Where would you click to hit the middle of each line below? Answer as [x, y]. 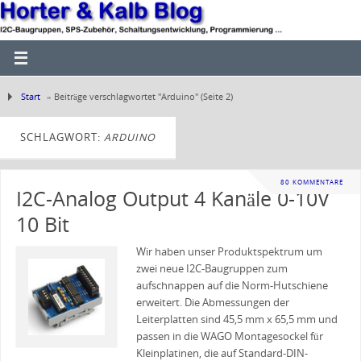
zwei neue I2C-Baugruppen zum [212, 269]
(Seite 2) [216, 96]
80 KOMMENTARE [312, 182]
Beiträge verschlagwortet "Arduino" [127, 96]
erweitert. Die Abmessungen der [212, 303]
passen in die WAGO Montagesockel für [229, 336]
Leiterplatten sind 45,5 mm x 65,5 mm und [237, 320]
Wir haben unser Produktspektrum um [229, 252]
